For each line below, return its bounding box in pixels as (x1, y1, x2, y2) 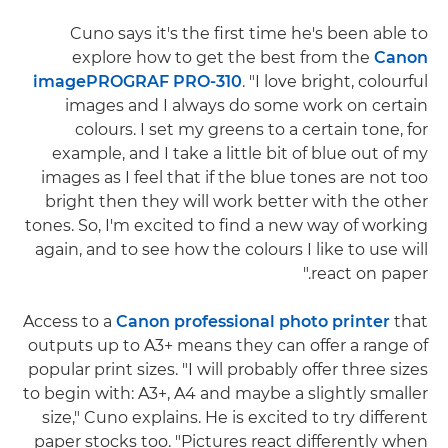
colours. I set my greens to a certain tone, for (75, 120, 428, 140)
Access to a (23, 312, 116, 332)
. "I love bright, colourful (242, 72, 428, 92)
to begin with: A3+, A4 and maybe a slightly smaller (23, 384, 428, 404)
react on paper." (311, 264, 428, 284)
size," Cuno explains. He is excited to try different (42, 408, 428, 428)
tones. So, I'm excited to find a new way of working (25, 216, 428, 236)
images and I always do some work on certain (65, 96, 428, 116)
